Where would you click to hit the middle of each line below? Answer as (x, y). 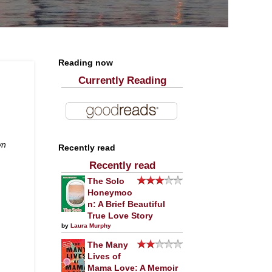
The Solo (106, 181)
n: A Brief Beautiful (126, 204)
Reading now (86, 63)
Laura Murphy (91, 226)
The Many (108, 245)
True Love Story (120, 216)
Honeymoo (110, 193)
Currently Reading (122, 80)
